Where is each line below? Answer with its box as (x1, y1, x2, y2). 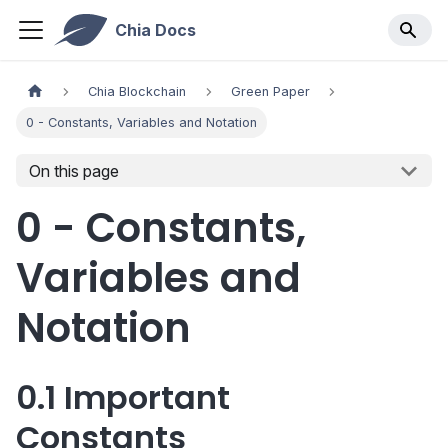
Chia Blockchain (88, 84, 187, 100)
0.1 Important (16, 375, 230, 421)
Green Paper (230, 84, 310, 100)
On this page (28, 160, 119, 181)
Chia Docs (114, 20, 196, 40)
